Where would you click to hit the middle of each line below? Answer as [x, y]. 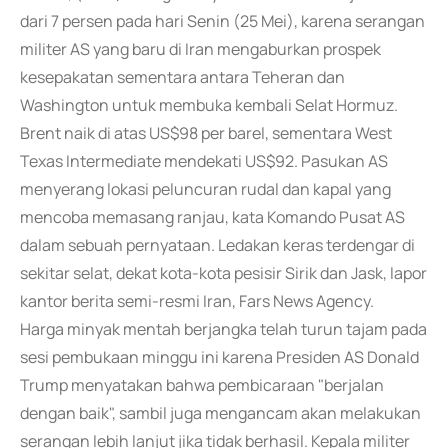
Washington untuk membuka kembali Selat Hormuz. [209, 105]
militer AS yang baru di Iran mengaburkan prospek [200, 49]
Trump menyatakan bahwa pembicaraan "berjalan [202, 385]
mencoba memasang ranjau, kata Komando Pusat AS [212, 217]
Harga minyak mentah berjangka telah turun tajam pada [223, 329]
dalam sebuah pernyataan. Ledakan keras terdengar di [217, 245]
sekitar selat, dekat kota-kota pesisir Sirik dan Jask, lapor [223, 273]
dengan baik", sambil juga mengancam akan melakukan [220, 413]
